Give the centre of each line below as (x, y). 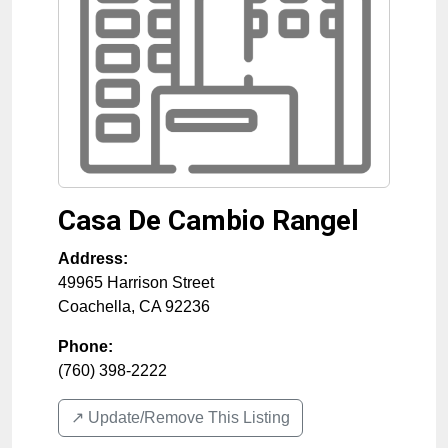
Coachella (94, 306)
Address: (93, 258)
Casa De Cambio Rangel (208, 220)
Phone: (85, 346)
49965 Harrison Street (136, 282)
